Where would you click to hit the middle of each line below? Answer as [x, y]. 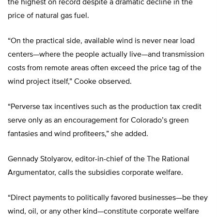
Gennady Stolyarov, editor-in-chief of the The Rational [99, 160]
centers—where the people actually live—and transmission [106, 55]
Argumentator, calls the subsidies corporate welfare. [95, 173]
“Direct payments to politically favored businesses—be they [108, 198]
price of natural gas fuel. [48, 16]
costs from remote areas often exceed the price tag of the [105, 69]
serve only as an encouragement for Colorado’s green [98, 121]
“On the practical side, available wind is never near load [101, 41]
